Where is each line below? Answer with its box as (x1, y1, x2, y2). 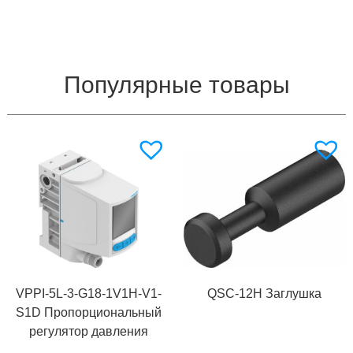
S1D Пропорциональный (16, 305, 162, 319)
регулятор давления (29, 324, 149, 338)
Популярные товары (63, 71, 290, 98)
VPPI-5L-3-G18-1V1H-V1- (16, 286, 162, 300)
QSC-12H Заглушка (206, 286, 321, 300)
